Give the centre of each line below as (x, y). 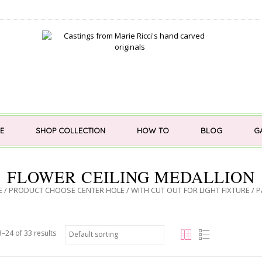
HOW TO (153, 130)
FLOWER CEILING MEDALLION (131, 177)
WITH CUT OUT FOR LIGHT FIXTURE (190, 190)
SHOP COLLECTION (70, 130)
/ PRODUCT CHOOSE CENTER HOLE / (67, 190)
